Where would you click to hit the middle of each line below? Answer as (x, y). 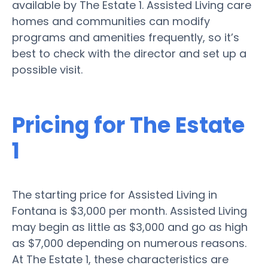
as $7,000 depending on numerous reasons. (129, 243)
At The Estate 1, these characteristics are (120, 259)
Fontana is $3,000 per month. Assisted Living (130, 211)
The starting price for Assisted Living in (115, 194)
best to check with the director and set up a (129, 53)
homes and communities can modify (111, 21)
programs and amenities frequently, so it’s (126, 37)
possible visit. (47, 69)
